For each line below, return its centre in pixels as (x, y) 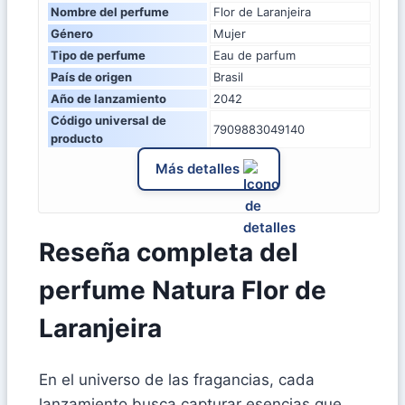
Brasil (228, 76)
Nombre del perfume (110, 11)
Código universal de (108, 120)
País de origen (91, 76)
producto (77, 138)
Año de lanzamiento (108, 98)
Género (72, 33)
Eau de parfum (254, 55)
